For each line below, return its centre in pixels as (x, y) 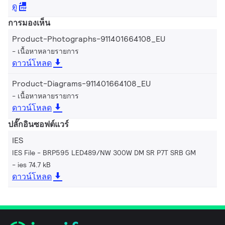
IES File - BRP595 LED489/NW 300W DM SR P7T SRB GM (104, 152)
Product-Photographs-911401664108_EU (89, 39)
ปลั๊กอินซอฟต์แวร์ (38, 124)
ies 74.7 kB (34, 164)
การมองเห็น (29, 23)
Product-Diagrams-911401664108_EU (81, 83)
